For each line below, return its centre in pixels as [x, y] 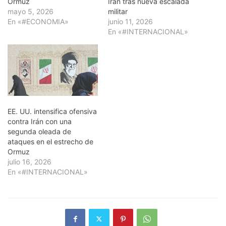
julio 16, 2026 [30, 161]
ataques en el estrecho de [50, 141]
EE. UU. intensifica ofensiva [52, 111]
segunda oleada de [39, 131]
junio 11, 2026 [130, 21]
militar [118, 11]
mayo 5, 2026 [31, 11]
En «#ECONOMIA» [38, 21]
